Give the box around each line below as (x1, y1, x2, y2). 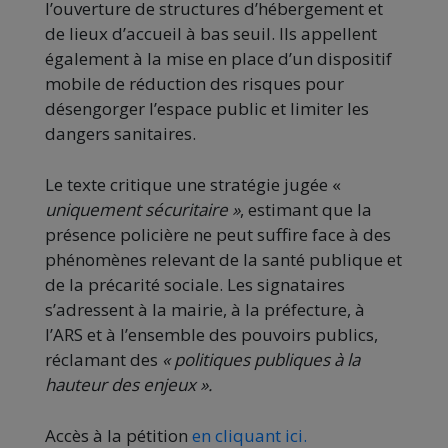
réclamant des (45, 348, 162, 372)
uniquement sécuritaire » (45, 198, 240, 222)
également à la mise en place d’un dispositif (45, 47, 392, 71)
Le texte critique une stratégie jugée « (45, 173, 341, 197)
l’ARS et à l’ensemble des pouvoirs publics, (45, 323, 378, 347)
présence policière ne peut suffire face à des (45, 223, 391, 247)
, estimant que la (240, 198, 372, 222)
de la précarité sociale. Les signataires (45, 273, 345, 297)
